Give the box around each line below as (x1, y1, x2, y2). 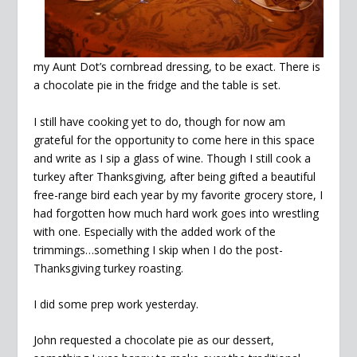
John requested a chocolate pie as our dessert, (33, 332, 275, 348)
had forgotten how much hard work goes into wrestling (33, 205, 320, 221)
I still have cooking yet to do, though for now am (33, 113, 286, 129)
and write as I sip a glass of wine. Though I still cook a (33, 150, 312, 166)
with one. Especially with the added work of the (33, 223, 277, 239)
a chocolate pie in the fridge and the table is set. (33, 77, 281, 93)
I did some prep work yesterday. (33, 296, 199, 312)
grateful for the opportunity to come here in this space (33, 131, 316, 147)
